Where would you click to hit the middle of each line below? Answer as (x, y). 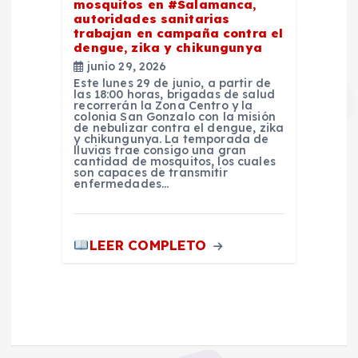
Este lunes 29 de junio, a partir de (173, 83)
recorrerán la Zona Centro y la (163, 105)
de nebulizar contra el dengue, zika (179, 127)
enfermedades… (121, 183)
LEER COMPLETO (150, 245)
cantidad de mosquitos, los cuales (175, 161)
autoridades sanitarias (152, 18)
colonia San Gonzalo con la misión (175, 116)
